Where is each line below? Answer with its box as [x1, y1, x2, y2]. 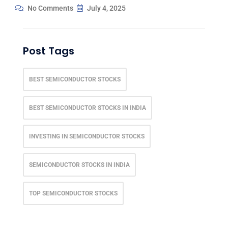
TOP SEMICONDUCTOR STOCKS [29, 190, 118, 197]
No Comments [26, 4, 73, 12]
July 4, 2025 [85, 4, 126, 12]
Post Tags [23, 44, 74, 58]
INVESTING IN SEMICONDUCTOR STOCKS [29, 133, 145, 140]
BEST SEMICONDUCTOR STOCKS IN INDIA [29, 104, 146, 111]
